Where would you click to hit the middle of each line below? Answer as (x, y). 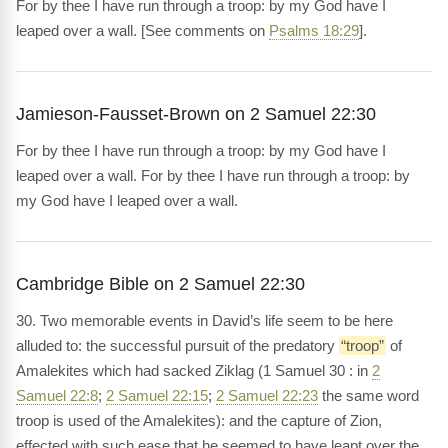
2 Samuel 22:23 (267, 395)
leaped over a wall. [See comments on (142, 30)
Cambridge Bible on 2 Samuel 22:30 (160, 283)
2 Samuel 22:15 (157, 395)
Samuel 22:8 (57, 395)
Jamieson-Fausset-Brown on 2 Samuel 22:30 (196, 113)
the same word (368, 395)
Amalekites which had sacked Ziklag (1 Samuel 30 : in (194, 370)
